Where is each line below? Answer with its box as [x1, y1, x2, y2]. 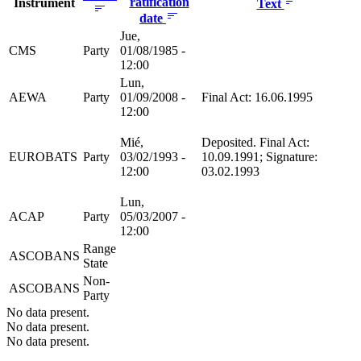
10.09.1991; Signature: [201, 149, 317, 164]
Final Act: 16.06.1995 [201, 89, 313, 104]
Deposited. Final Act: [201, 135, 309, 149]
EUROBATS [9, 149, 77, 164]
